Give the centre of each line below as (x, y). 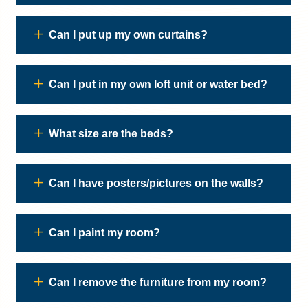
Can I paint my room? (104, 233)
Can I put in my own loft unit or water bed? (158, 84)
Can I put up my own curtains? (128, 35)
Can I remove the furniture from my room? (158, 282)
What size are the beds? (111, 134)
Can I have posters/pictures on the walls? (156, 183)
